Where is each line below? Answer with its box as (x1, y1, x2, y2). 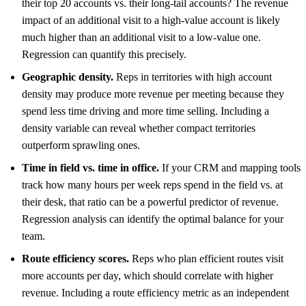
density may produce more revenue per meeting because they (22, 88, 284, 100)
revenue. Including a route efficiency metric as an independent (22, 287, 289, 299)
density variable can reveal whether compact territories (22, 122, 255, 135)
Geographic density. (22, 71, 113, 83)
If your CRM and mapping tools (159, 162, 301, 174)
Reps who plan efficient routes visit (129, 253, 283, 265)
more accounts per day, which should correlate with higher (22, 270, 273, 282)
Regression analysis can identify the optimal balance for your (22, 213, 283, 225)
